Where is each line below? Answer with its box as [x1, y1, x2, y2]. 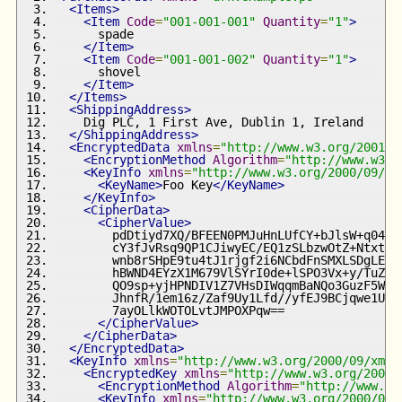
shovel [55, 64, 141, 79]
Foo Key [162, 177, 213, 192]
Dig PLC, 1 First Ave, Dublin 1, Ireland [55, 114, 363, 129]
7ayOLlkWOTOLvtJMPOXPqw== [55, 302, 284, 318]
